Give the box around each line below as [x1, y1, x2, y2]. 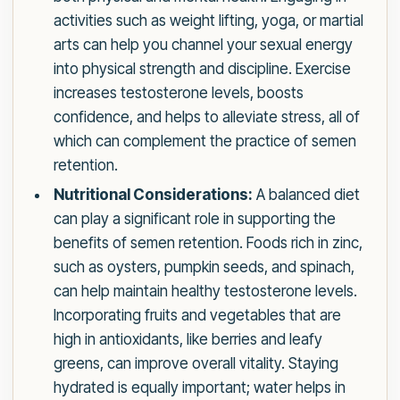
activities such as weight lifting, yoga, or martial [53, 12, 363, 30]
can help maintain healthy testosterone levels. [53, 282, 357, 301]
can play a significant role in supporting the [53, 210, 336, 229]
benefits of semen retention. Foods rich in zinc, [53, 234, 362, 253]
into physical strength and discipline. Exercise [53, 60, 351, 79]
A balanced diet [252, 186, 360, 204]
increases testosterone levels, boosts [53, 84, 304, 103]
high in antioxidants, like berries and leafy [53, 330, 322, 349]
